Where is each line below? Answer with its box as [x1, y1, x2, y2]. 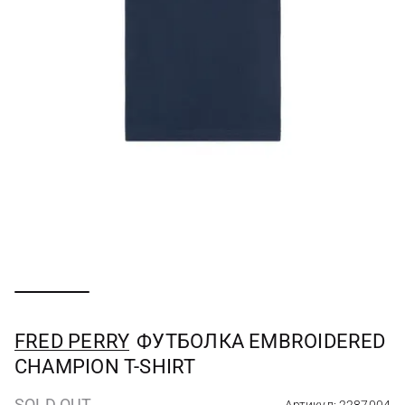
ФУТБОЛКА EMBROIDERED [137, 330, 386, 353]
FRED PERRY [14, 330, 130, 353]
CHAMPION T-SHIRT [14, 355, 196, 378]
